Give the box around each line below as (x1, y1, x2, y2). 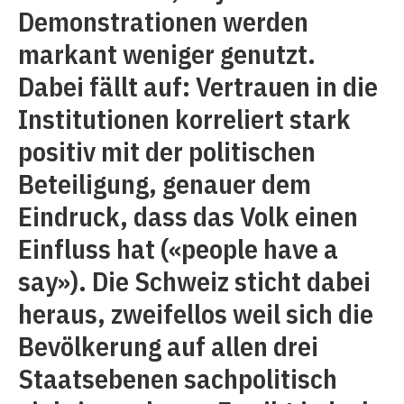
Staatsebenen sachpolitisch (18, 360, 337, 396)
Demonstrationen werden (18, 3, 308, 39)
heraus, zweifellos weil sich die (18, 295, 373, 331)
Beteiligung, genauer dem (18, 165, 311, 201)
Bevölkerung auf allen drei (18, 327, 318, 363)
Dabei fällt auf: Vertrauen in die (18, 68, 378, 104)
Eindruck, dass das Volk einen (18, 197, 358, 234)
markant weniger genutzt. (18, 35, 316, 71)
